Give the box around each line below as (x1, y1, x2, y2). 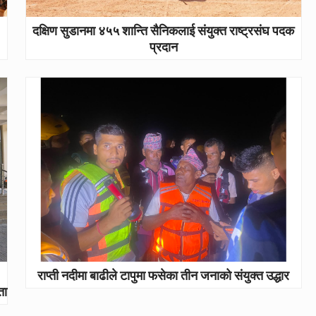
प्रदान (149, 37, 178, 55)
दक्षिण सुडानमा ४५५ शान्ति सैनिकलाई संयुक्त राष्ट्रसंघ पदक (32, 21, 294, 39)
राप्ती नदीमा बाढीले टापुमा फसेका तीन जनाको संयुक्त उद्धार (37, 266, 289, 284)
